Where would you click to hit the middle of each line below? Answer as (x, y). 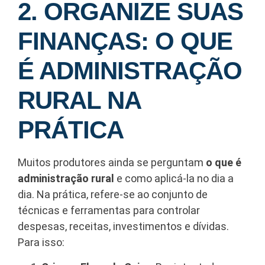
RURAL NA (79, 101)
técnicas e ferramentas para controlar (109, 211)
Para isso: (41, 243)
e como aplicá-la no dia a (174, 179)
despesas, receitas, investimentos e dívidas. (123, 227)
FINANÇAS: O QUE (125, 41)
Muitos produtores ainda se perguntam (112, 163)
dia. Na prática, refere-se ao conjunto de (113, 195)
